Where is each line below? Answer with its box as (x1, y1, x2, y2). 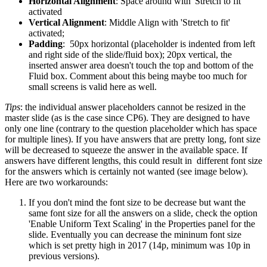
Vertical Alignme (29, 17, 96, 28)
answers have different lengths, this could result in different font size (5, 156, 262, 166)
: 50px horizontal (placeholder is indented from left (63, 39, 255, 49)
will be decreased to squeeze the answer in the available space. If (5, 145, 247, 156)
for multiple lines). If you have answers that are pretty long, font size (5, 134, 260, 145)
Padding (29, 39, 63, 49)
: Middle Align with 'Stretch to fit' (104, 17, 230, 28)
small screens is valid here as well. (29, 82, 157, 92)
